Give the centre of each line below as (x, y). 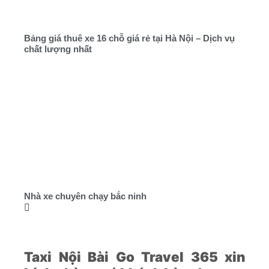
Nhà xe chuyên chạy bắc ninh (85, 196)
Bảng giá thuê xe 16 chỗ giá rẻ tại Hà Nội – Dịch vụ (129, 38)
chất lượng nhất (58, 49)
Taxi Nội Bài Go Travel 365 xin (134, 256)
